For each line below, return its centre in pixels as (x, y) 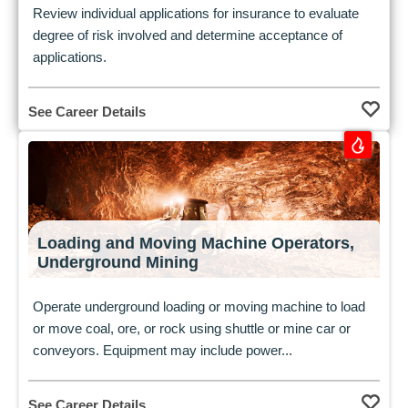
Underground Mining (118, 262)
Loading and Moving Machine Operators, (196, 243)
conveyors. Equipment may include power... (163, 350)
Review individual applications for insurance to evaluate (196, 13)
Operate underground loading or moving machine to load (199, 306)
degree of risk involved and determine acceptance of (188, 35)
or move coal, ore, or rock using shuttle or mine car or (192, 328)
